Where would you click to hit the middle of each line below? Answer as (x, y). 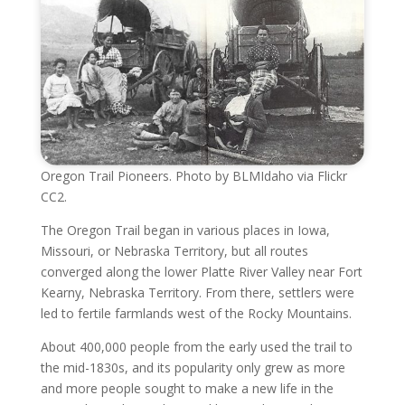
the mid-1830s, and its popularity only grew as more (193, 368)
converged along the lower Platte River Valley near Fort (201, 272)
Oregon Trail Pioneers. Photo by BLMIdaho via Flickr (193, 176)
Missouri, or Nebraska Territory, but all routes (174, 251)
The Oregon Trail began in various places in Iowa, (185, 231)
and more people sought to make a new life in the (187, 389)
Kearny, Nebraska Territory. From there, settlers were (197, 293)
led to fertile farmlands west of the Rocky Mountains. (196, 314)
